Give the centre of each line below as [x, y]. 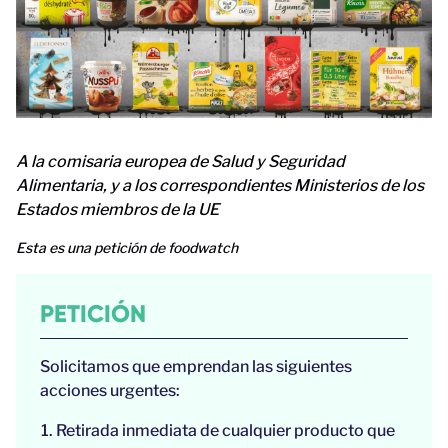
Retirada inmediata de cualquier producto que [225, 431]
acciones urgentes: [110, 391]
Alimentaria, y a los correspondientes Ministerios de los [220, 186]
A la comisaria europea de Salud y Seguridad [180, 162]
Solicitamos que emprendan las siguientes [196, 367]
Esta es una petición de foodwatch [127, 248]
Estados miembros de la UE [117, 210]
